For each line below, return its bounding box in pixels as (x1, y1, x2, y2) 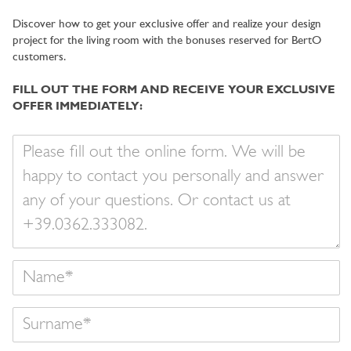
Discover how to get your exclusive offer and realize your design (13, 18, 321, 31)
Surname (12, 308, 54, 320)
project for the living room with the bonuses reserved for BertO (13, 34, 321, 47)
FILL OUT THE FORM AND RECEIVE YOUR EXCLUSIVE (13, 84, 335, 96)
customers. (13, 51, 66, 63)
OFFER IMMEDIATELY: (13, 100, 143, 113)
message (12, 152, 51, 165)
